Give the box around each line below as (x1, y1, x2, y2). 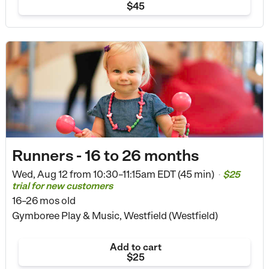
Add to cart (109, 241, 162, 253)
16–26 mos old (11, 194, 76, 207)
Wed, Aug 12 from (11, 168, 91, 180)
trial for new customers (11, 180, 113, 192)
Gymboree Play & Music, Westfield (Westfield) (11, 209, 218, 222)
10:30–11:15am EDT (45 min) (91, 168, 216, 180)
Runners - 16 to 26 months (11, 145, 199, 165)
